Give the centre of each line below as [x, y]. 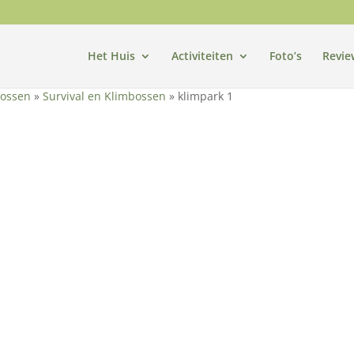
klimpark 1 [206, 96]
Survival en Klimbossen [105, 96]
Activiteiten [202, 56]
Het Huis [111, 56]
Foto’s [285, 56]
